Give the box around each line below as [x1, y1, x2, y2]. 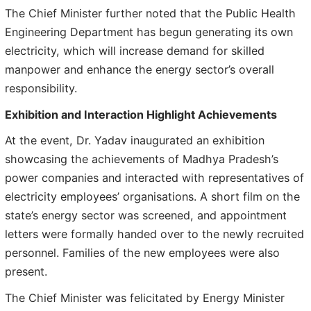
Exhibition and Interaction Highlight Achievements [5, 107, 277, 121]
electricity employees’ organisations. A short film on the [5, 190, 300, 204]
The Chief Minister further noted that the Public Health [5, 6, 296, 21]
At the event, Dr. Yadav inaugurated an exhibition [5, 133, 264, 148]
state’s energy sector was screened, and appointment [5, 208, 287, 223]
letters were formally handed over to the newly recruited [5, 227, 304, 242]
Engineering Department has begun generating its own [5, 25, 293, 40]
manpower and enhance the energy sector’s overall [5, 62, 274, 77]
